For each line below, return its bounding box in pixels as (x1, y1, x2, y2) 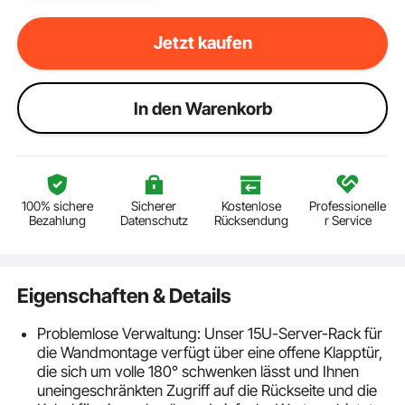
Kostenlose (221, 198, 281, 214)
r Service (324, 212, 372, 229)
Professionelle (309, 198, 387, 214)
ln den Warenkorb (133, 97, 272, 119)
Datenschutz (119, 212, 188, 229)
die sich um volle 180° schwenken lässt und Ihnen (36, 363, 359, 381)
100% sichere (21, 198, 93, 214)
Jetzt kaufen (153, 32, 252, 54)
